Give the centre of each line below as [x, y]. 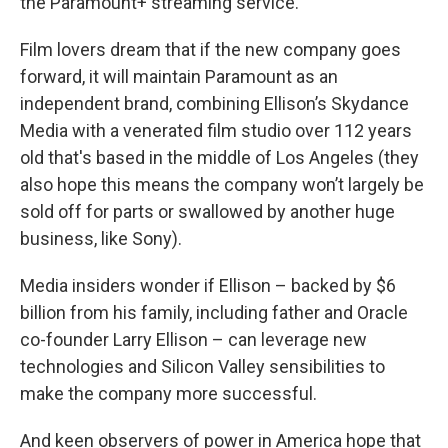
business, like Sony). [101, 238]
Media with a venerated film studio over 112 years [216, 130]
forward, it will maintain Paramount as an [179, 76]
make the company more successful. [168, 393]
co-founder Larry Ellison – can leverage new [193, 339]
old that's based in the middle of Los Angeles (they [219, 157]
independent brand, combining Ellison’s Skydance [214, 103]
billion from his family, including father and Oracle [214, 312]
